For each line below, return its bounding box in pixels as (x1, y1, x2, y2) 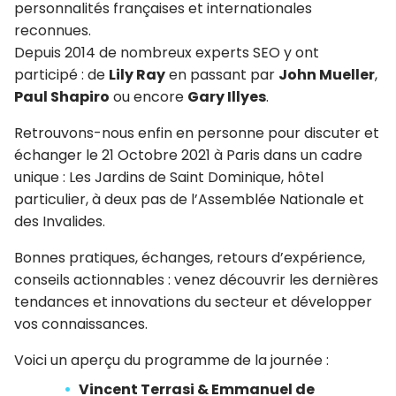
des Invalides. (14, 210, 105, 232)
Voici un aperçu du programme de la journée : (14, 349, 329, 370)
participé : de (14, 64, 109, 85)
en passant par (165, 64, 278, 85)
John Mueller (278, 64, 375, 85)
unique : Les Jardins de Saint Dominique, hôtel (14, 166, 324, 187)
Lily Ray (109, 64, 165, 85)
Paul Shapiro (14, 86, 110, 107)
